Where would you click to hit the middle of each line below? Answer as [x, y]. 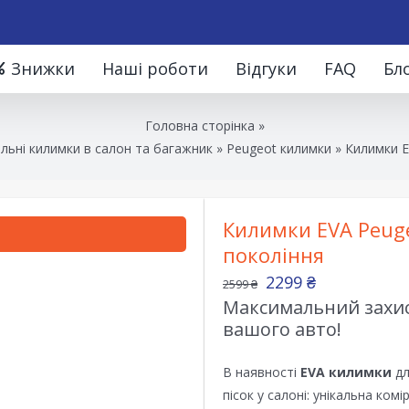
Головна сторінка [199, 125]
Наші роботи [155, 68]
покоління [273, 255]
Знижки [43, 68]
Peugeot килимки [279, 148]
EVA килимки [346, 372]
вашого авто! [282, 329]
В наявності [262, 372]
